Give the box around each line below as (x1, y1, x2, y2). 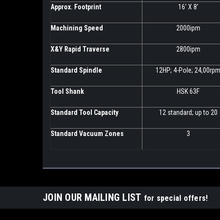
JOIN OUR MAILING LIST (43, 192, 144, 204)
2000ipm (176, 24, 200, 32)
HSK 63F (177, 87, 199, 96)
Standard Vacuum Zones (51, 130, 124, 138)
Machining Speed (51, 24, 103, 32)
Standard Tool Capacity (51, 109, 118, 117)
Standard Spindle (51, 66, 102, 75)
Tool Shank (51, 87, 84, 96)
